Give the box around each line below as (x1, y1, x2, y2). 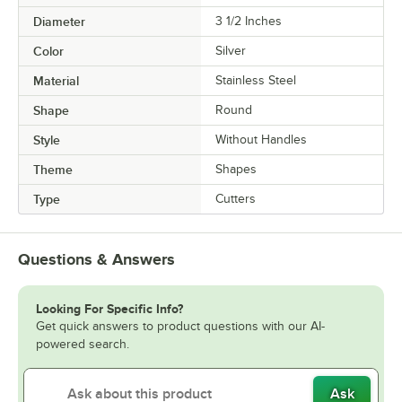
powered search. (36, 337, 129, 352)
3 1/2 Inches (215, 14, 282, 29)
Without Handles (215, 133, 307, 147)
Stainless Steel (215, 74, 296, 88)
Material (33, 74, 79, 89)
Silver (215, 44, 246, 58)
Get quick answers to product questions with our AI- (36, 319, 325, 334)
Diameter (33, 14, 85, 30)
